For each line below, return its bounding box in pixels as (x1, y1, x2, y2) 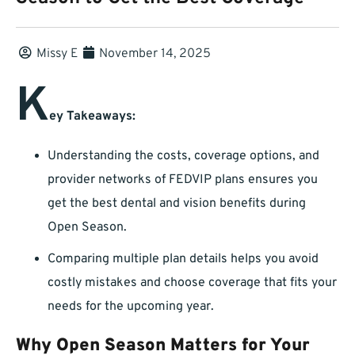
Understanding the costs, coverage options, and (48, 148, 319, 165)
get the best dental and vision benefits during (48, 196, 306, 212)
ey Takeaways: (49, 109, 136, 125)
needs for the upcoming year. (48, 299, 214, 315)
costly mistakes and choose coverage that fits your (48, 275, 337, 292)
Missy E (36, 46, 78, 63)
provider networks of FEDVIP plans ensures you (48, 172, 318, 189)
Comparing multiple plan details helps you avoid (48, 251, 319, 268)
